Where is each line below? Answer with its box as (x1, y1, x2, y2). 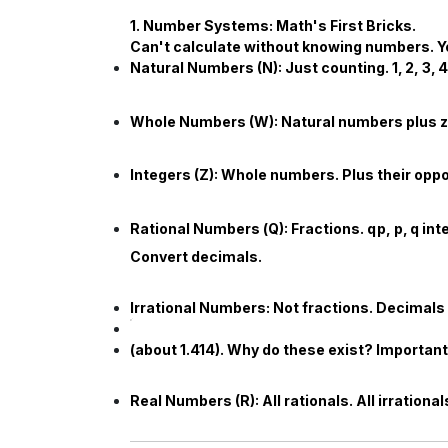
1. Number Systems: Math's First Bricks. (130, 17, 416, 34)
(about (130, 340, 180, 358)
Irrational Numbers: (130, 298, 270, 316)
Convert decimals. (130, 247, 262, 265)
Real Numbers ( (130, 391, 240, 409)
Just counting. (282, 59, 392, 76)
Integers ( (130, 166, 199, 184)
